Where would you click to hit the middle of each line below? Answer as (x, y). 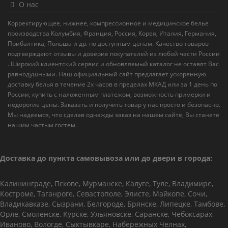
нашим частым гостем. (42, 125)
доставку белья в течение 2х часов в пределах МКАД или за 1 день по (112, 84)
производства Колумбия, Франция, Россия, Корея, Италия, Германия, (112, 33)
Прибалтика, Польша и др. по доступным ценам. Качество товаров (108, 44)
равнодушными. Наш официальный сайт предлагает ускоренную (107, 74)
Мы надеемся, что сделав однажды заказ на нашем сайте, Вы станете (113, 115)
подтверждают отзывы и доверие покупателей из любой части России (114, 54)
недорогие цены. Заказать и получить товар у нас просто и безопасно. (114, 105)
